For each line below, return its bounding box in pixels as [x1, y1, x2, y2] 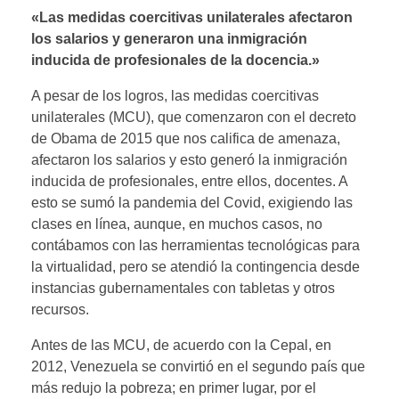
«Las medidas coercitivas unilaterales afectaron [31, 9, 353, 25]
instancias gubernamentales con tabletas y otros [31, 280, 335, 296]
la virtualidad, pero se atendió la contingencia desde [31, 258, 360, 274]
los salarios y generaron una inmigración [31, 30, 307, 46]
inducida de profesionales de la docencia [31, 52, 308, 68]
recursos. [31, 301, 89, 317]
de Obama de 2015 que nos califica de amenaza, [31, 130, 340, 146]
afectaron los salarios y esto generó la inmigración [31, 151, 347, 167]
